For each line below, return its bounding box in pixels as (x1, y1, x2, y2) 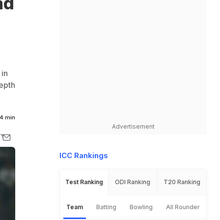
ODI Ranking (115, 178, 151, 186)
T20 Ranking (163, 178, 200, 186)
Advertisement (111, 123, 155, 130)
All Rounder (165, 203, 200, 211)
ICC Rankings (59, 151, 108, 160)
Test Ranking (65, 178, 103, 186)
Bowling (129, 203, 153, 211)
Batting (96, 203, 117, 211)
